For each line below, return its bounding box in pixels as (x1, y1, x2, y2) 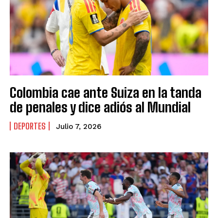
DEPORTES (14, 120, 46, 131)
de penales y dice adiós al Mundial (10, 98, 191, 115)
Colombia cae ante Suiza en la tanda (10, 84, 201, 101)
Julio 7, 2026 (56, 122, 101, 131)
